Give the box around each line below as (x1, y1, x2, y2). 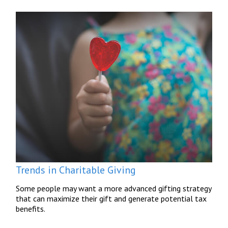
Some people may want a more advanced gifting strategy (16, 183, 212, 193)
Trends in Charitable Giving (16, 163, 136, 177)
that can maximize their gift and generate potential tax (16, 193, 207, 204)
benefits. (16, 203, 46, 214)
